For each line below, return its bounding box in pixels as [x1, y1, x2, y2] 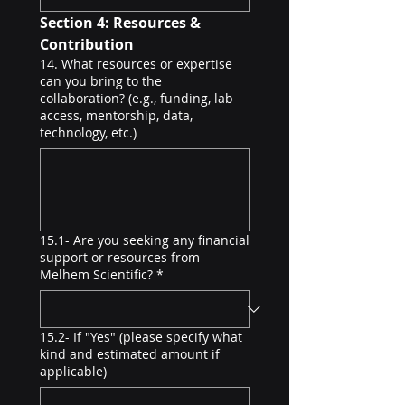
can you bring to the [40, 72, 162, 89]
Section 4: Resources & [40, 13, 201, 33]
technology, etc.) [40, 124, 137, 141]
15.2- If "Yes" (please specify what [40, 328, 242, 345]
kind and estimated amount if [40, 345, 220, 363]
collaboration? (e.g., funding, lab [40, 89, 233, 107]
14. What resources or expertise [40, 55, 232, 72]
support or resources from [40, 249, 200, 266]
